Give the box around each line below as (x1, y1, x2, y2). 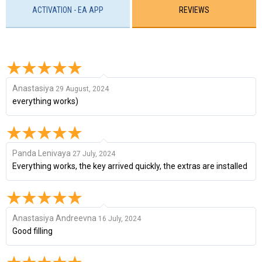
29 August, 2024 (56, 84, 109, 93)
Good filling (12, 226, 53, 236)
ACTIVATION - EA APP (32, 5, 104, 15)
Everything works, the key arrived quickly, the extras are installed (12, 161, 247, 171)
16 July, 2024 (98, 214, 141, 223)
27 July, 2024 (73, 149, 115, 158)
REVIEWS (179, 5, 210, 15)
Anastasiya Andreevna (12, 213, 98, 223)
